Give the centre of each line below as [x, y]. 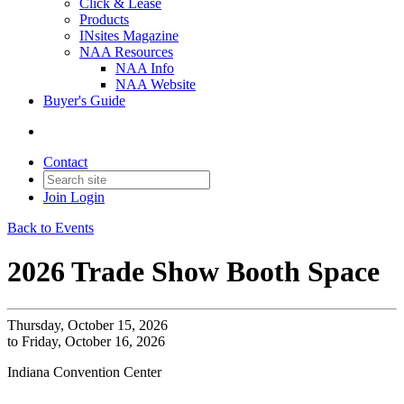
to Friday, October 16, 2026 [86, 341]
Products [104, 19]
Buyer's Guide [84, 101]
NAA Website [156, 84]
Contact [65, 162]
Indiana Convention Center [84, 372]
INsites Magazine [129, 36]
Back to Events [50, 228]
